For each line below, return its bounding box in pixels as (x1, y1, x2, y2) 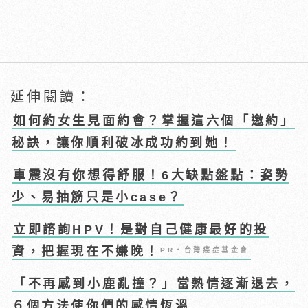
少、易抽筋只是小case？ (12, 190, 183, 205)
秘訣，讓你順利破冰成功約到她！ (12, 136, 235, 151)
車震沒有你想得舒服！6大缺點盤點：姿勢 (13, 168, 290, 183)
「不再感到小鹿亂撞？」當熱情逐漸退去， (13, 277, 296, 291)
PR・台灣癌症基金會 (160, 246, 250, 254)
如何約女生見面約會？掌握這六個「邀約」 (13, 114, 296, 129)
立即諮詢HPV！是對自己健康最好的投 (13, 223, 269, 237)
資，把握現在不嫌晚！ (12, 245, 161, 259)
